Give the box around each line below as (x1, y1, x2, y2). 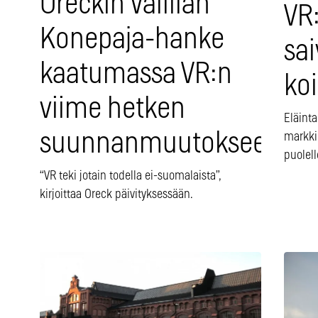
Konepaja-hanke (40, 25, 224, 55)
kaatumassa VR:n (40, 60, 232, 89)
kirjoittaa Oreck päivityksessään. (40, 188, 193, 202)
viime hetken (40, 94, 185, 124)
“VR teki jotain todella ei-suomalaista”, (40, 170, 221, 183)
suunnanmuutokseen (40, 129, 281, 159)
